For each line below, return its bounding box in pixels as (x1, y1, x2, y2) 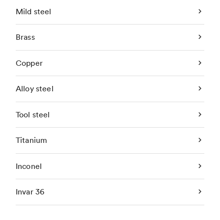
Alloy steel (16, 83, 54, 94)
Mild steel (16, 6, 52, 16)
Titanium (16, 135, 48, 145)
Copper (16, 57, 43, 68)
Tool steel (16, 109, 50, 119)
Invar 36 (16, 187, 45, 197)
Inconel (16, 161, 42, 171)
